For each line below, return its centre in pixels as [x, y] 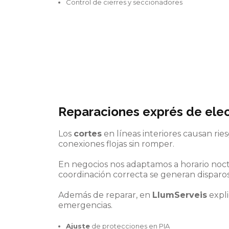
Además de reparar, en [105, 195]
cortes [88, 133]
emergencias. [85, 205]
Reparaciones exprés [121, 111]
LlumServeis [180, 195]
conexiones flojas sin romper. [116, 144]
